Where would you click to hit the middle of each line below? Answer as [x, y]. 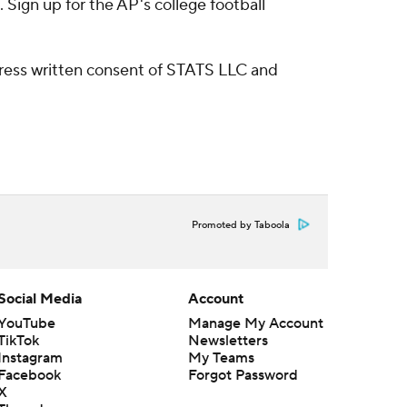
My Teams [221, 358]
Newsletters [228, 341]
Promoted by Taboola [241, 225]
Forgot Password [243, 375]
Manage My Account [255, 323]
